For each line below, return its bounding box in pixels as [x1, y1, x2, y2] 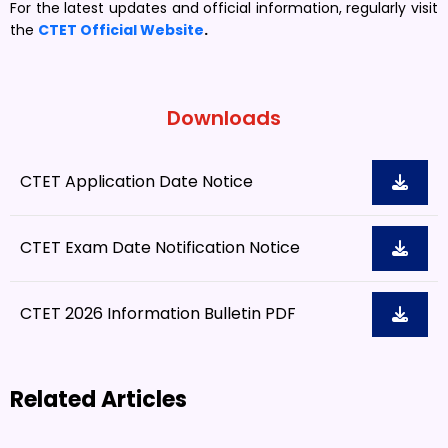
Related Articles [10, 383, 187, 415]
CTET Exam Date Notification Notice [20, 236, 300, 260]
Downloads [167, 103, 281, 132]
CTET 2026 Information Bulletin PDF [20, 302, 296, 326]
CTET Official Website [38, 19, 204, 40]
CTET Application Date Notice [20, 170, 253, 194]
